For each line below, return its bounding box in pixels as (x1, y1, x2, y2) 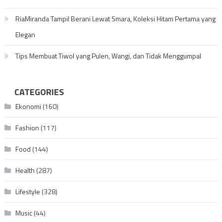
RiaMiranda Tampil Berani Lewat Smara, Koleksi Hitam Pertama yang (15, 13, 216, 24)
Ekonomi (15, 101, 41, 111)
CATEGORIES (14, 85, 64, 99)
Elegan (15, 29, 35, 40)
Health (15, 165, 35, 175)
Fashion (15, 122, 39, 133)
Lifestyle (15, 186, 40, 197)
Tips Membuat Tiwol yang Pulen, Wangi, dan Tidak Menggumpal (15, 51, 201, 61)
